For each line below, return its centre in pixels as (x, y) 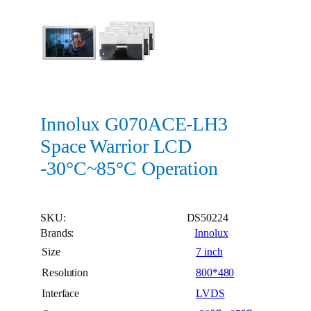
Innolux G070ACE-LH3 (134, 124)
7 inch (209, 252)
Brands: (59, 233)
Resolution (65, 272)
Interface (61, 293)
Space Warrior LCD (116, 146)
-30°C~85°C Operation (129, 169)
